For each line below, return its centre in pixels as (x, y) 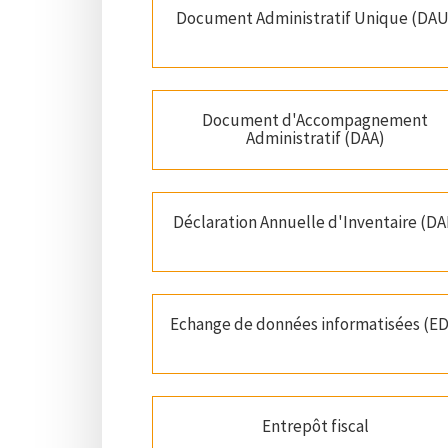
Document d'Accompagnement (315, 120)
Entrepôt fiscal (315, 426)
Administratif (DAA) (315, 138)
